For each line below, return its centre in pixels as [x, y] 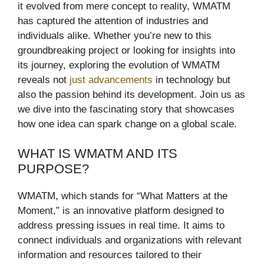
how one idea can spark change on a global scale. [127, 124]
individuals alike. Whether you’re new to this [115, 35]
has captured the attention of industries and [113, 21]
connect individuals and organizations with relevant [130, 240]
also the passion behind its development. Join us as [131, 94]
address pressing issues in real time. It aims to [121, 226]
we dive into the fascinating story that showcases [126, 109]
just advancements [111, 80]
